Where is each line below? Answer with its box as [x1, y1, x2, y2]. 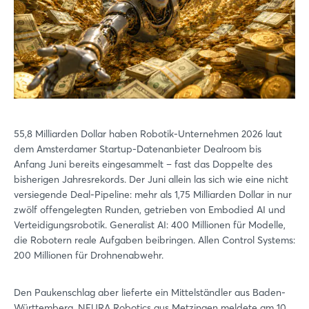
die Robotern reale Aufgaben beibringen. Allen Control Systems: [14, 233, 295, 246]
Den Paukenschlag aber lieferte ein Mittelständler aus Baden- [14, 286, 286, 299]
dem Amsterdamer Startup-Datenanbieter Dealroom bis [14, 142, 261, 155]
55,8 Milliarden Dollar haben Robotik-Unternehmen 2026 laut [14, 127, 282, 140]
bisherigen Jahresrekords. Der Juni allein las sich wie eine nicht [14, 172, 288, 186]
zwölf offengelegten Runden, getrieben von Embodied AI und [14, 203, 286, 216]
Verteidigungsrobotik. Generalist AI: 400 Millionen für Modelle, [14, 218, 286, 231]
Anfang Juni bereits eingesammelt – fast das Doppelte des [14, 157, 272, 170]
